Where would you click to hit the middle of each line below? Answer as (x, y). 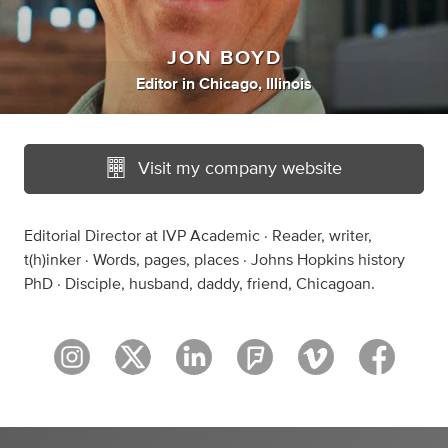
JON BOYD (224, 58)
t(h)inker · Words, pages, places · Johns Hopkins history (214, 260)
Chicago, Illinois (255, 84)
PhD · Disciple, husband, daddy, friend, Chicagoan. (199, 284)
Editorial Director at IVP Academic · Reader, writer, (198, 236)
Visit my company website (239, 169)
